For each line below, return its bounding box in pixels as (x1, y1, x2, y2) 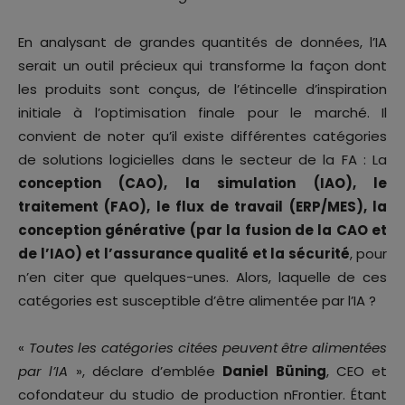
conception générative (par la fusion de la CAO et (18, 221, 387, 240)
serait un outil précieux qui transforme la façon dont (18, 56, 387, 76)
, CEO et (325, 362, 387, 381)
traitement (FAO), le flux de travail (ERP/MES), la (18, 197, 387, 217)
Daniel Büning (222, 362, 326, 381)
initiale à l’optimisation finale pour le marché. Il (18, 103, 387, 123)
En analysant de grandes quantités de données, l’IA (18, 33, 387, 52)
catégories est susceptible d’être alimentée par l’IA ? (18, 291, 376, 311)
